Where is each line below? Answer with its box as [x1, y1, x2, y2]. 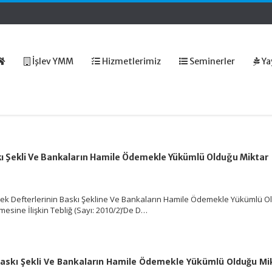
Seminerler [188, 56, 235, 67]
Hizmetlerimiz [100, 56, 161, 67]
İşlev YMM [30, 56, 73, 67]
